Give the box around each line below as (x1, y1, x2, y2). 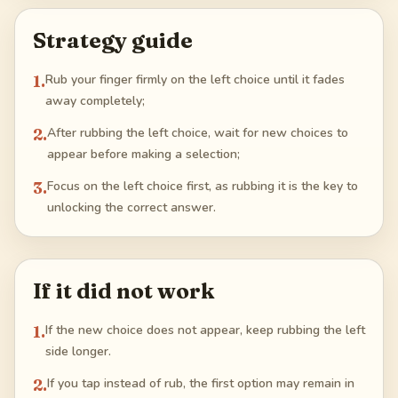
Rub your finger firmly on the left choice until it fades (45, 70, 345, 88)
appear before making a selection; (47, 145, 240, 163)
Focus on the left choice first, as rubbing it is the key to (47, 177, 358, 195)
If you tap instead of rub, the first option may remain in (47, 374, 354, 392)
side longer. (45, 342, 111, 360)
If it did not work (33, 277, 214, 304)
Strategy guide (33, 27, 193, 53)
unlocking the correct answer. (47, 198, 216, 216)
